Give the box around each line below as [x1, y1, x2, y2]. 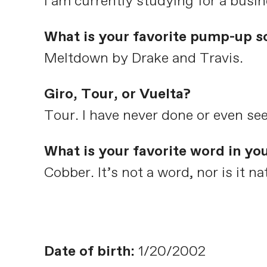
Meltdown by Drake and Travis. [44, 48, 243, 68]
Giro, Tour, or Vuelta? [44, 84, 191, 104]
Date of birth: [44, 241, 135, 261]
